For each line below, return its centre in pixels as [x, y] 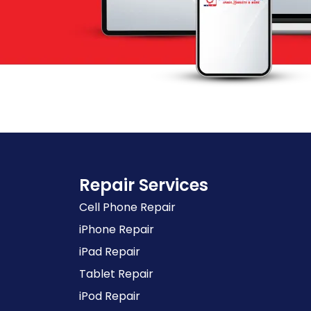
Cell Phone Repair [127, 207]
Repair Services [144, 185]
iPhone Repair [117, 229]
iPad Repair [110, 252]
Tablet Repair [116, 274]
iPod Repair [110, 296]
